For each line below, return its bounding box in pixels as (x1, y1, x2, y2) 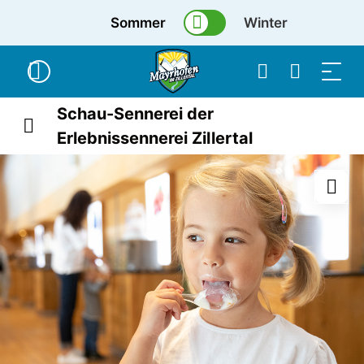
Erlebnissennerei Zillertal (57, 128, 253, 148)
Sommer (110, 15, 167, 31)
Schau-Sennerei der (57, 104, 214, 123)
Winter (244, 15, 288, 31)
